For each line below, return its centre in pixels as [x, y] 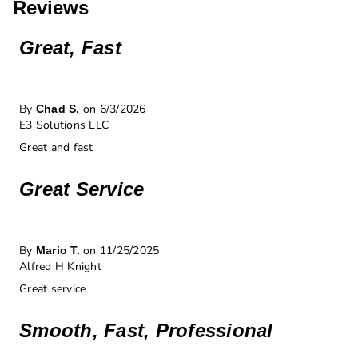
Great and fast [56, 148]
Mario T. [58, 251]
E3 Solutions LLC [64, 125]
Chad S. [58, 109]
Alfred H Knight [60, 267]
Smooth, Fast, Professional [146, 331]
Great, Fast [70, 48]
